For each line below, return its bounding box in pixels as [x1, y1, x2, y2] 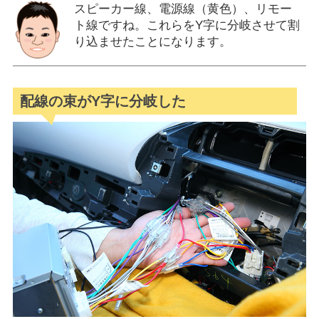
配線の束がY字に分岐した [19, 93, 186, 109]
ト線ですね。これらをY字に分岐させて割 [73, 19, 300, 33]
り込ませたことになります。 [73, 35, 231, 49]
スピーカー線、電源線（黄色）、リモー [73, 2, 292, 16]
